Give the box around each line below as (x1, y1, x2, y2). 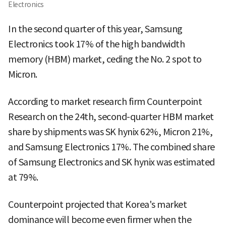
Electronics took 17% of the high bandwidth (8, 38, 185, 50)
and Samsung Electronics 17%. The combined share (8, 141, 215, 153)
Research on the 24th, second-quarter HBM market (8, 111, 214, 123)
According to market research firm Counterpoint (8, 96, 202, 108)
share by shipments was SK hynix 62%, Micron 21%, (8, 126, 212, 138)
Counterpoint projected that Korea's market (8, 199, 187, 211)
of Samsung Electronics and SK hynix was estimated (8, 156, 215, 168)
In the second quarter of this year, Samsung (8, 23, 183, 35)
